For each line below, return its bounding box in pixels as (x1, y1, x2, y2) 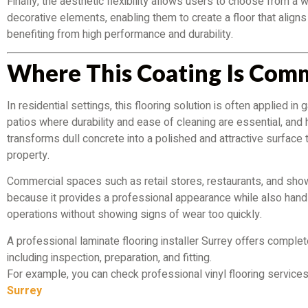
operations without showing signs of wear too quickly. (7, 206, 262, 223)
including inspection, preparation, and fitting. (7, 249, 212, 266)
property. (7, 146, 49, 164)
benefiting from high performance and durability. (7, 25, 233, 43)
